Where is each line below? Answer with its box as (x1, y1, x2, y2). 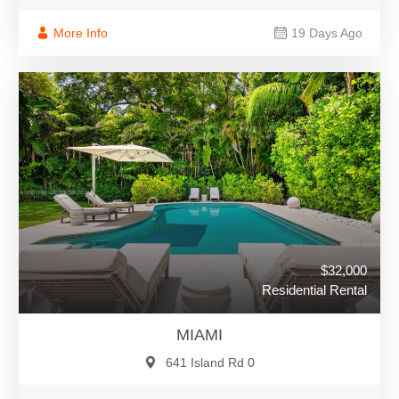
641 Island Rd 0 (166, 355, 255, 370)
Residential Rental (262, 282, 367, 297)
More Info (53, 26, 108, 40)
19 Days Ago (291, 26, 362, 40)
